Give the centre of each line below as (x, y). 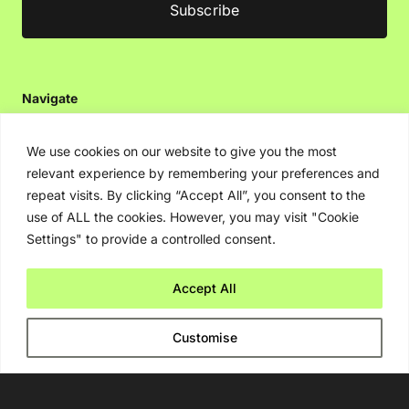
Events (39, 326)
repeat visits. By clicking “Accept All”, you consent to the (196, 194)
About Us (45, 298)
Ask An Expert (58, 158)
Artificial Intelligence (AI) (84, 130)
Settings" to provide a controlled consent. (151, 238)
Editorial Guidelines (71, 186)
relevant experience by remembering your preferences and (203, 173)
